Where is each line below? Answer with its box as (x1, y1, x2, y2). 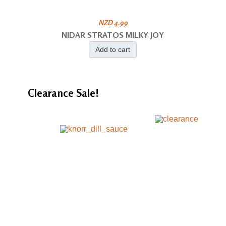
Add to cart (95, 45, 131, 53)
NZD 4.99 (98, 18, 128, 27)
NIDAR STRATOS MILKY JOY (62, 29, 164, 40)
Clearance (27, 86, 76, 99)
